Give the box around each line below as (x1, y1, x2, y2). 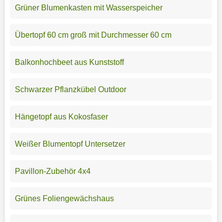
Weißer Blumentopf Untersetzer (14, 140, 125, 149)
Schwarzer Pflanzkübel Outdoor (14, 85, 126, 94)
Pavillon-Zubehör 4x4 (14, 167, 91, 176)
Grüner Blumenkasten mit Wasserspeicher (14, 3, 163, 12)
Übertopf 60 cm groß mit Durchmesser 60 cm (14, 31, 171, 40)
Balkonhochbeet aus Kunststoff (14, 58, 124, 67)
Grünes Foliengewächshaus (14, 194, 114, 203)
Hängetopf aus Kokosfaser (14, 112, 108, 121)
